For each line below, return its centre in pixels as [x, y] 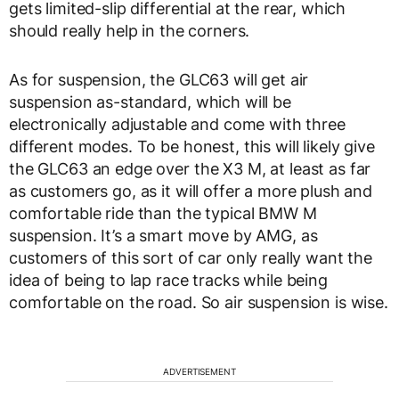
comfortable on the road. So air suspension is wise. [199, 302]
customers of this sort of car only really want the [191, 258]
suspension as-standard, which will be [150, 102]
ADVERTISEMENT [199, 371]
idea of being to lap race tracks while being [168, 280]
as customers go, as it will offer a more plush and [191, 191]
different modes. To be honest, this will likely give [192, 147]
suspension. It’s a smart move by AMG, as [163, 236]
